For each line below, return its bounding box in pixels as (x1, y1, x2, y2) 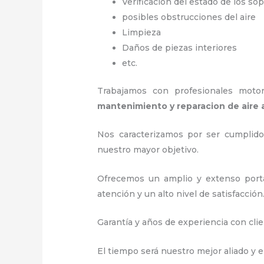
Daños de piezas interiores (122, 42, 237, 54)
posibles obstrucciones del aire (122, 12, 256, 23)
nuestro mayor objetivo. (97, 144, 209, 156)
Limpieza (122, 27, 164, 38)
